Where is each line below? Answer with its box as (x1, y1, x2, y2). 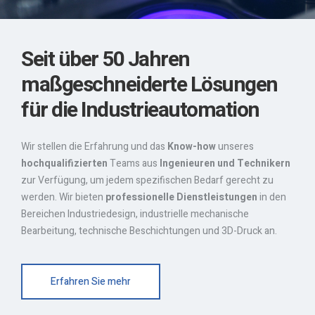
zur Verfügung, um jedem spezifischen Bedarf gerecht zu (21, 173, 274, 188)
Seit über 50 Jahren (21, 44, 190, 75)
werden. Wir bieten (21, 190, 105, 205)
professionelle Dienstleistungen (105, 190, 257, 205)
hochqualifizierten (21, 156, 108, 171)
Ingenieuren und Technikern (160, 156, 290, 171)
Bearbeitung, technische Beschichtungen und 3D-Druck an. (21, 224, 277, 238)
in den (257, 190, 286, 205)
